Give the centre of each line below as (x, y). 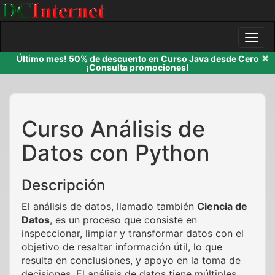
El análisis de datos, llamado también (109, 206)
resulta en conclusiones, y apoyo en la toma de (131, 260)
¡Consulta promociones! (137, 67)
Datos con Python (116, 153)
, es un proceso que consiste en (123, 220)
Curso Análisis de (113, 129)
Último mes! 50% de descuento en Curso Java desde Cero (137, 59)
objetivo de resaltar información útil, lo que (122, 247)
